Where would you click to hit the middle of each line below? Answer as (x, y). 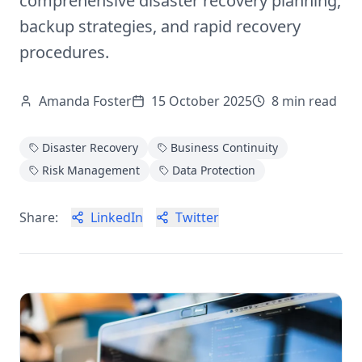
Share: (39, 217)
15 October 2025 (202, 101)
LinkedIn (117, 217)
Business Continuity (224, 147)
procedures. (64, 52)
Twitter (197, 217)
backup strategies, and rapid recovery (160, 26)
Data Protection (214, 170)
